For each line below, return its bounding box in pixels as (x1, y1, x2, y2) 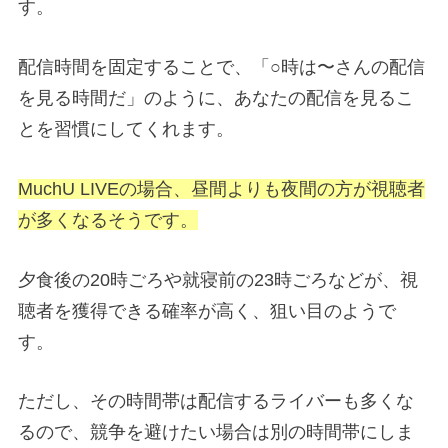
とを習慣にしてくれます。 (18, 118, 234, 139)
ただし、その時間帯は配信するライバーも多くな (18, 391, 414, 412)
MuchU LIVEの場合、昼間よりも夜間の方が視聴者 (18, 178, 425, 199)
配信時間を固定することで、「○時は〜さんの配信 (18, 56, 425, 77)
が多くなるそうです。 (18, 209, 198, 230)
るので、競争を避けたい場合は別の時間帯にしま (18, 422, 414, 443)
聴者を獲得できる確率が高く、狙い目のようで (18, 300, 396, 321)
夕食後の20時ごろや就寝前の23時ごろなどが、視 (18, 269, 418, 290)
